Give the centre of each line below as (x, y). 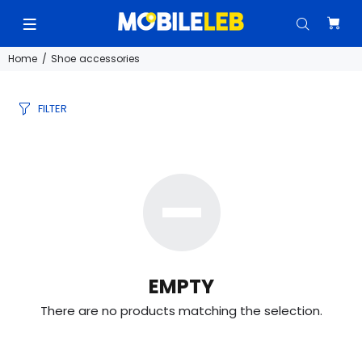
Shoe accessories (95, 59)
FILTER (53, 109)
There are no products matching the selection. (181, 311)
